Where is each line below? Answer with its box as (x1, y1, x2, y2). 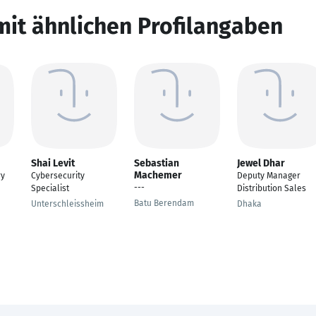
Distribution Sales (237, 183, 306, 193)
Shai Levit (31, 157, 75, 169)
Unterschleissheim (31, 199, 104, 209)
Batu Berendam (134, 198, 194, 208)
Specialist (31, 183, 69, 193)
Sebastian (134, 157, 179, 169)
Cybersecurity (31, 171, 85, 181)
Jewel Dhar (237, 157, 285, 169)
